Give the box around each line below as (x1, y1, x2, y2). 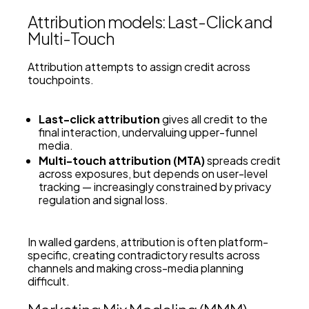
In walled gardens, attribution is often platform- (28, 235, 268, 250)
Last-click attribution (39, 112, 160, 127)
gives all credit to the (160, 112, 268, 127)
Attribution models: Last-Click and (28, 11, 272, 32)
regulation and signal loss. (39, 192, 168, 208)
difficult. (28, 274, 70, 289)
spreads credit (205, 153, 281, 168)
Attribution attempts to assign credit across (28, 59, 250, 74)
